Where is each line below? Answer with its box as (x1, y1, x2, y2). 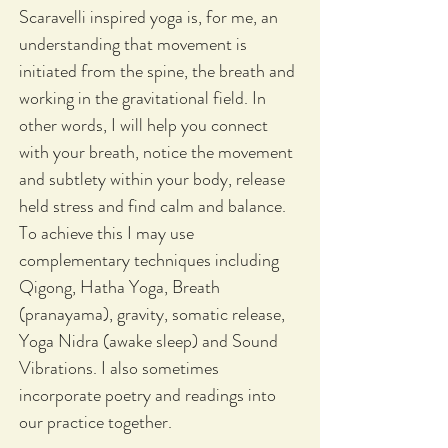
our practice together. (19, 409, 172, 436)
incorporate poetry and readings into (19, 382, 276, 409)
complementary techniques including (19, 247, 279, 274)
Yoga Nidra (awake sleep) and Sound (19, 328, 278, 355)
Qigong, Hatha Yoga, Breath (19, 274, 220, 301)
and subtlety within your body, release (19, 166, 285, 193)
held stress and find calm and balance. (19, 193, 286, 220)
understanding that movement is (19, 31, 247, 58)
